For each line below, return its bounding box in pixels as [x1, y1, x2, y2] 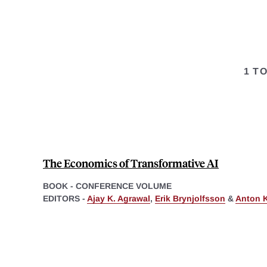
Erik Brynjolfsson [155, 193, 225, 203]
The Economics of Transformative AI [43, 155, 219, 170]
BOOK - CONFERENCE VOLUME [43, 181, 172, 191]
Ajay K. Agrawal [87, 193, 150, 203]
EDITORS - [43, 193, 87, 203]
